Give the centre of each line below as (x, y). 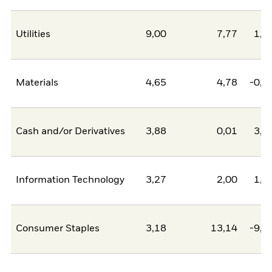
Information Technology (70, 181)
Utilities (33, 35)
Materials (37, 83)
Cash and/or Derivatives (71, 132)
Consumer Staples (58, 229)
